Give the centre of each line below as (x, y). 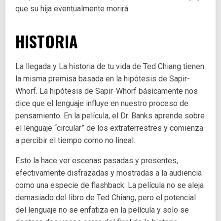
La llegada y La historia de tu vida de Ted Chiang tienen (110, 67)
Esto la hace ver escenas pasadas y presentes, (97, 161)
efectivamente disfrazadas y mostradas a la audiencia (109, 173)
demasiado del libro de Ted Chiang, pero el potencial (106, 198)
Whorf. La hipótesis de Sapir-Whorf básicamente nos (107, 91)
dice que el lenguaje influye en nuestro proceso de (102, 104)
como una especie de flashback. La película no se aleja (110, 185)
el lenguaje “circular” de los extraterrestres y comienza (110, 128)
